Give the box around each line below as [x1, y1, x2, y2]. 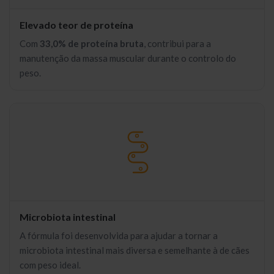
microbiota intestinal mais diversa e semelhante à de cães [20, 245, 250, 256]
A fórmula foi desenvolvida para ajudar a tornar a [20, 230, 218, 241]
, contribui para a [144, 38, 211, 49]
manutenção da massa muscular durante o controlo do [20, 53, 236, 64]
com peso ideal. [20, 259, 81, 270]
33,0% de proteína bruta [40, 38, 144, 49]
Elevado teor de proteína [20, 19, 133, 31]
